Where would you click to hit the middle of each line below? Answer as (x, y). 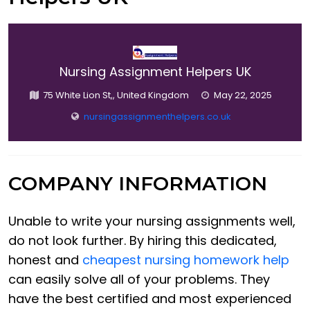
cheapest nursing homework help (186, 260)
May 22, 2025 (243, 95)
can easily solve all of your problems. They (139, 280)
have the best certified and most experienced (150, 299)
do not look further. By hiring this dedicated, (143, 241)
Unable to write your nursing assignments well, (152, 221)
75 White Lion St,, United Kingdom (116, 95)
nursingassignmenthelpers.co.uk (157, 117)
